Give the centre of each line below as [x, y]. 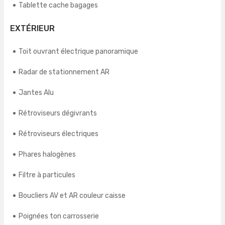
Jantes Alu [36, 93]
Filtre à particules [47, 175]
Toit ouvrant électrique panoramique [78, 52]
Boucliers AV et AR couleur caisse [72, 196]
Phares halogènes [47, 155]
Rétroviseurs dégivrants [58, 114]
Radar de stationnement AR [64, 72]
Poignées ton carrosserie [59, 216]
